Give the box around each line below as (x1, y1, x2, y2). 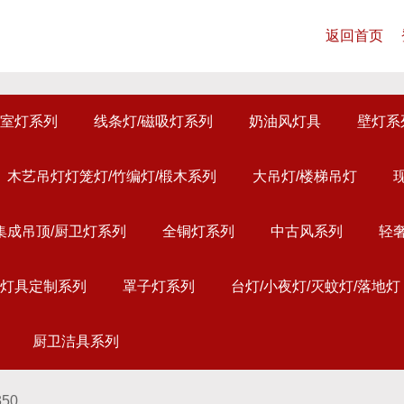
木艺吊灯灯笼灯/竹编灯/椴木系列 (7, 169, 216, 184)
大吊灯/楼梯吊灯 (252, 169, 357, 184)
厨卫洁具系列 (32, 334, 119, 349)
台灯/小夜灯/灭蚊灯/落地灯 (231, 279, 400, 294)
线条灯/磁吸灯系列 (94, 114, 213, 129)
